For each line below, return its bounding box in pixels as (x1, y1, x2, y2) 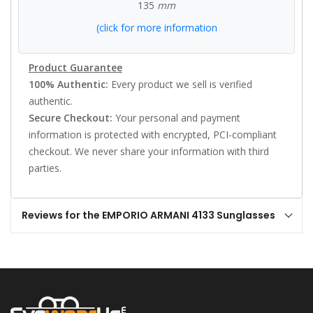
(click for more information (96, 21, 217, 34)
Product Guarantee (29, 61, 122, 74)
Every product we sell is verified (108, 78, 252, 91)
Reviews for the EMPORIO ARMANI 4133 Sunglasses (22, 208, 275, 222)
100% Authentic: (29, 78, 108, 91)
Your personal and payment (112, 111, 240, 124)
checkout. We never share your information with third (29, 145, 269, 158)
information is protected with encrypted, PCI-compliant (29, 128, 277, 141)
